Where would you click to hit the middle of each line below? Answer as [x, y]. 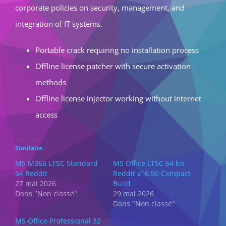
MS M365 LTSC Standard [56, 163]
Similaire [29, 148]
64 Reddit [31, 173]
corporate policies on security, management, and [100, 8]
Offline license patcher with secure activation [113, 66]
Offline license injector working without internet [118, 98]
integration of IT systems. [59, 24]
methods [51, 82]
